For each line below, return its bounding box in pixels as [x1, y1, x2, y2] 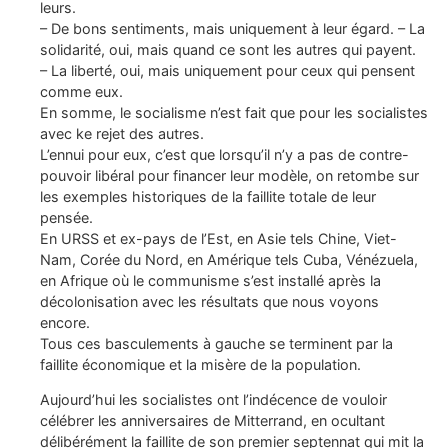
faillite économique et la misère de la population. [40, 355, 361, 373]
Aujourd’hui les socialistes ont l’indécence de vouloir [40, 391, 387, 409]
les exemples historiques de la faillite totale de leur [40, 187, 376, 205]
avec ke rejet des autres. [40, 124, 204, 142]
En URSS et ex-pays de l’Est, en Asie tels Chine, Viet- [40, 229, 397, 247]
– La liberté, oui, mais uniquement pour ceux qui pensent [40, 61, 415, 79]
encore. [40, 313, 90, 331]
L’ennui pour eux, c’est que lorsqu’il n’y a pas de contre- [40, 145, 409, 163]
